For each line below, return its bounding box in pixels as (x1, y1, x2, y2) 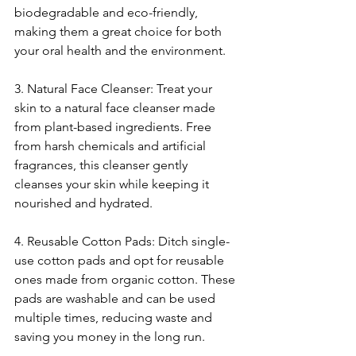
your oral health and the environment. (14, 43, 226, 59)
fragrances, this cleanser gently (14, 157, 191, 173)
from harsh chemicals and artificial (14, 138, 209, 154)
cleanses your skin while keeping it (14, 176, 212, 192)
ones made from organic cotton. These (14, 272, 238, 288)
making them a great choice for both (14, 24, 225, 40)
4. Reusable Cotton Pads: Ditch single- (14, 234, 230, 250)
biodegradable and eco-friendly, (14, 5, 201, 21)
